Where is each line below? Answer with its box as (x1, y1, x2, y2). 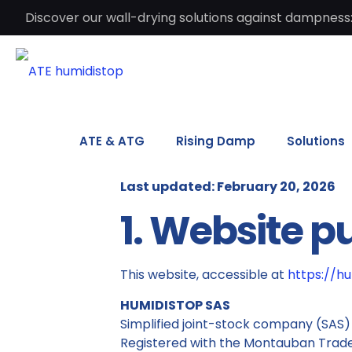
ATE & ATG (79, 133, 145, 149)
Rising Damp (176, 133, 255, 149)
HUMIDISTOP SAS (119, 296, 230, 314)
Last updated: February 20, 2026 (119, 178, 335, 196)
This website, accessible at (119, 266, 288, 284)
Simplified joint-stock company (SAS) (119, 315, 350, 333)
